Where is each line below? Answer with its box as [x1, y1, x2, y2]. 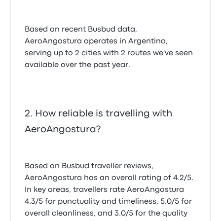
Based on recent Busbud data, [25, 26, 138, 33]
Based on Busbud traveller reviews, [25, 163, 154, 170]
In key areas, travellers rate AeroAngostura [25, 186, 184, 193]
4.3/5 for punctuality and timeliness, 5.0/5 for [25, 198, 192, 205]
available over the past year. [25, 62, 131, 69]
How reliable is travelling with [35, 110, 173, 118]
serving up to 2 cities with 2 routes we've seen [25, 50, 193, 57]
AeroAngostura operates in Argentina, [25, 38, 168, 45]
